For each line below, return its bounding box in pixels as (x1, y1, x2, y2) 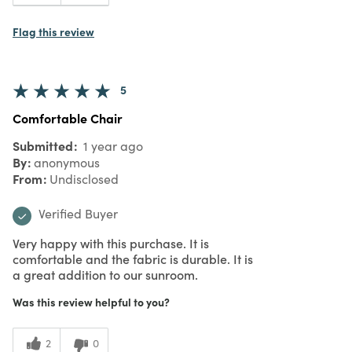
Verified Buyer (38, 204, 118, 222)
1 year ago (80, 137, 143, 154)
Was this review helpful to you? (13, 293, 170, 310)
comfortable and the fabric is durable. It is (13, 249, 253, 267)
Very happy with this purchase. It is (13, 233, 209, 251)
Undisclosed (49, 170, 119, 187)
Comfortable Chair (13, 108, 123, 126)
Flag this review (13, 23, 94, 39)
